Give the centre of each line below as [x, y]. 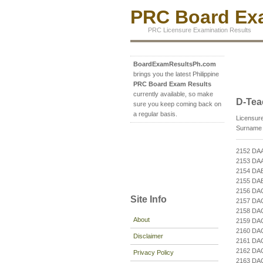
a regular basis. [155, 114]
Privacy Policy [154, 252]
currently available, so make [173, 94]
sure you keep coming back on [177, 104]
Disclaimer [148, 236]
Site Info [149, 199]
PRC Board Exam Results [172, 84]
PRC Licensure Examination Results [200, 30]
